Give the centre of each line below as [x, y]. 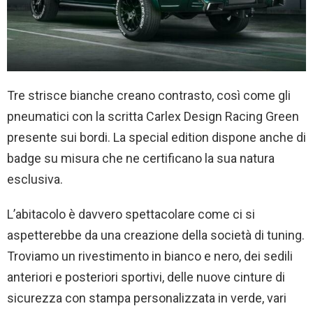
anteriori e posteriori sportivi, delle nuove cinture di [146, 277]
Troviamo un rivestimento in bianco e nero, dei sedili [150, 256]
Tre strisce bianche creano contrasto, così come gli [149, 95]
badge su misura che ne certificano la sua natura [141, 158]
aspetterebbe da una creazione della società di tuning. [156, 235]
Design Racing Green [241, 116]
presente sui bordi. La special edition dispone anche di [156, 137]
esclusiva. [35, 179]
